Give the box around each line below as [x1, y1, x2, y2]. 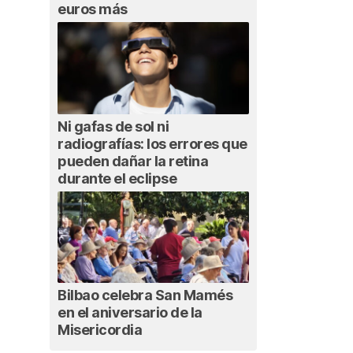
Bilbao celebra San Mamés [58, 287, 232, 304]
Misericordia [58, 321, 142, 339]
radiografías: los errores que [58, 135, 247, 152]
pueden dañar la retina [58, 152, 208, 169]
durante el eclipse [58, 169, 176, 187]
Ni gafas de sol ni [58, 117, 169, 135]
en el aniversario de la [58, 304, 203, 321]
